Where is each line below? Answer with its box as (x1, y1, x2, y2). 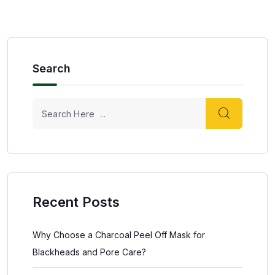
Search (33, 62, 71, 76)
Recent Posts (33, 194, 120, 211)
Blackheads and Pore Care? (33, 247, 146, 258)
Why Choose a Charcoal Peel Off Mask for (33, 230, 205, 241)
